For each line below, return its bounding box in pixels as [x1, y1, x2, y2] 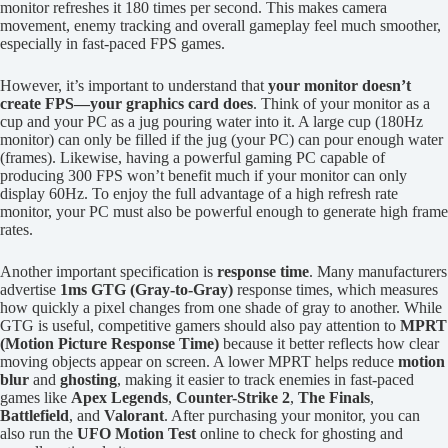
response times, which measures [233, 280, 438, 298]
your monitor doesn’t [268, 76, 411, 94]
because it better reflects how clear [219, 334, 439, 352]
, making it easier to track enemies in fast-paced [117, 370, 414, 388]
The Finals [298, 388, 370, 406]
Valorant [104, 406, 164, 424]
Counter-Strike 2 [176, 388, 290, 406]
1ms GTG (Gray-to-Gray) [60, 280, 233, 298]
